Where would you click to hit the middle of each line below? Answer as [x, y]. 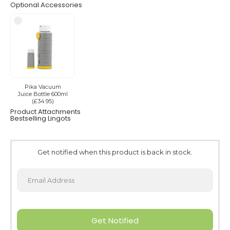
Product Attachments [45, 111]
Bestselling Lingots [41, 118]
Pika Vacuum [43, 87]
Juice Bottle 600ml [43, 94]
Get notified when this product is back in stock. [115, 152]
